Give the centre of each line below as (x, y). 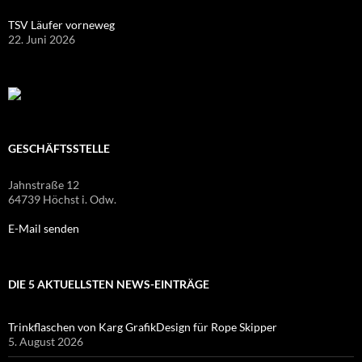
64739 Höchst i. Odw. (62, 200)
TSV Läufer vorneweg (61, 24)
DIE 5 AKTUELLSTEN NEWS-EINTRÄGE (109, 284)
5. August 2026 (46, 342)
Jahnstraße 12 (44, 185)
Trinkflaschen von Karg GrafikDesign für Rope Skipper (143, 327)
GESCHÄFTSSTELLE (59, 149)
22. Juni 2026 (42, 39)
